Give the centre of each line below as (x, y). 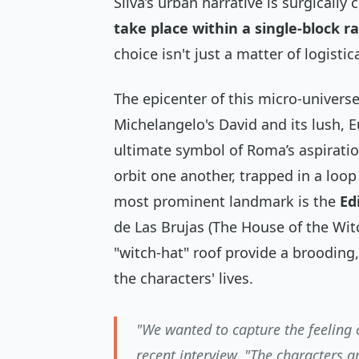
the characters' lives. (184, 278)
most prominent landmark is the (227, 202)
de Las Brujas (159, 227)
